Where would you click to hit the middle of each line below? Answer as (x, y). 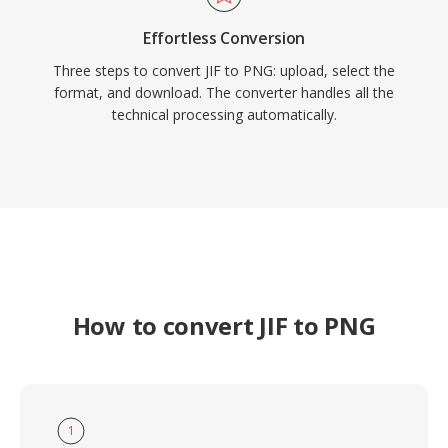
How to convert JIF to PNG (224, 325)
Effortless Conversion (224, 38)
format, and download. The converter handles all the (224, 92)
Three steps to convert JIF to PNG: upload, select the (224, 70)
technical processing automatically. (224, 114)
